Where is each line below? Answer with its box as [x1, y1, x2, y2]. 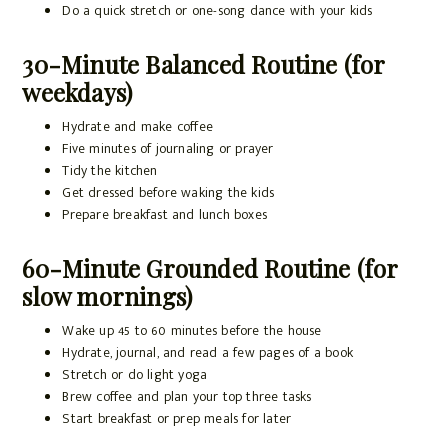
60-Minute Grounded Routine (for [22, 252, 398, 285]
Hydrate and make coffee [62, 115, 213, 139]
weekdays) [22, 76, 133, 109]
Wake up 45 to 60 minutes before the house [62, 319, 322, 343]
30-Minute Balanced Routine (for [22, 48, 385, 81]
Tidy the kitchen [62, 159, 158, 183]
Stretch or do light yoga [62, 363, 208, 387]
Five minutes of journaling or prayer [62, 137, 274, 161]
